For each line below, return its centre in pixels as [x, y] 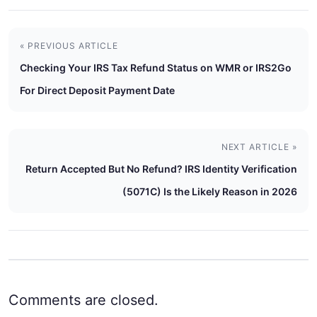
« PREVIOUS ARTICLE [69, 45]
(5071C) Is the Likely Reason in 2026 [210, 191]
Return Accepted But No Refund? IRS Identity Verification [161, 168]
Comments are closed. [83, 300]
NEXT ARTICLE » [259, 146]
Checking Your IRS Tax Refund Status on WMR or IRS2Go [156, 67]
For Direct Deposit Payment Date [97, 90]
